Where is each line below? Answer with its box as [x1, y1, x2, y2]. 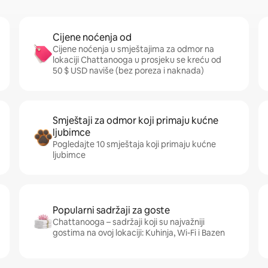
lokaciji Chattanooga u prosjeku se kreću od [53, 54, 221, 65]
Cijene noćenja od [53, 31, 132, 44]
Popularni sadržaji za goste [53, 204, 170, 217]
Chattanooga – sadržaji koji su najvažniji [53, 217, 205, 227]
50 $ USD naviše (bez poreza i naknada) [53, 65, 204, 76]
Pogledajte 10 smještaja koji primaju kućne [53, 139, 216, 150]
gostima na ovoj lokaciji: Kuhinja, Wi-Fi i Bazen [53, 227, 225, 238]
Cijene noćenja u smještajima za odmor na [53, 44, 214, 54]
